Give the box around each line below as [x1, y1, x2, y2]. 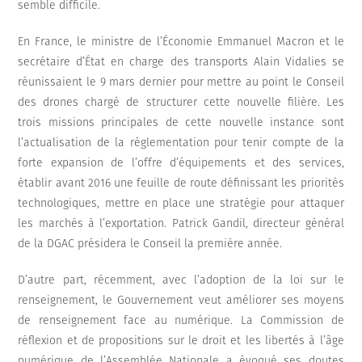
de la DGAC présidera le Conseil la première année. [18, 237, 283, 251]
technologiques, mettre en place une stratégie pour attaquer [18, 196, 344, 211]
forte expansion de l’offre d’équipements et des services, [18, 156, 344, 170]
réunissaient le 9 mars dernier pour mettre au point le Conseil [18, 75, 344, 90]
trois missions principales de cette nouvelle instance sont [18, 116, 344, 130]
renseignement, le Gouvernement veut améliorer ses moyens [18, 293, 344, 308]
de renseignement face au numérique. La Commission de [18, 314, 344, 328]
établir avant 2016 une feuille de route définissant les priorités [18, 176, 344, 191]
